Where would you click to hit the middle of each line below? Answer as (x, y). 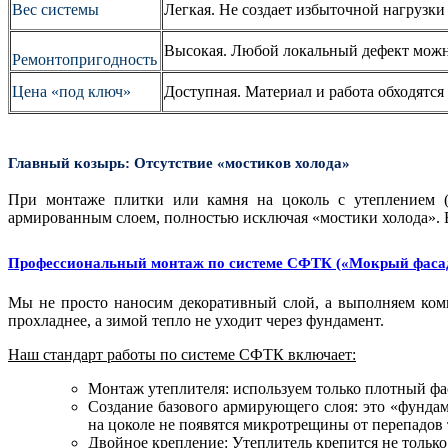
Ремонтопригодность (84, 59)
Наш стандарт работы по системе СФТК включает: (182, 355)
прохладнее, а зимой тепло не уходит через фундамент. (196, 321)
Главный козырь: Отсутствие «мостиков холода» (179, 162)
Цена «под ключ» (71, 91)
